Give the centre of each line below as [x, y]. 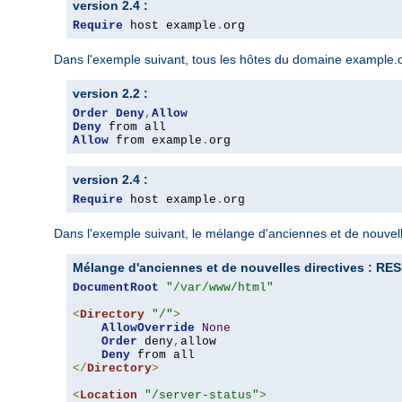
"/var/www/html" [220, 288]
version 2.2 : [110, 94]
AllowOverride [148, 328]
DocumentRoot [116, 288]
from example [155, 141]
